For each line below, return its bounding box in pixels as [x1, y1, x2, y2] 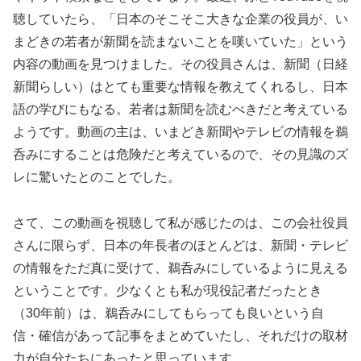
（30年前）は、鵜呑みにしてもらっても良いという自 [13, 305, 324, 320]
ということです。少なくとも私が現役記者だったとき [13, 283, 322, 297]
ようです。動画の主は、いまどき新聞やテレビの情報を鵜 [13, 124, 348, 139]
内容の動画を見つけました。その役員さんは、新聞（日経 [13, 56, 348, 71]
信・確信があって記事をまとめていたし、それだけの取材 [13, 328, 348, 342]
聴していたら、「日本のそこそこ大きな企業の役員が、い [13, 11, 348, 26]
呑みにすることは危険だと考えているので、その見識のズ [13, 147, 348, 161]
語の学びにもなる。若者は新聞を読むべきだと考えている [13, 102, 348, 116]
